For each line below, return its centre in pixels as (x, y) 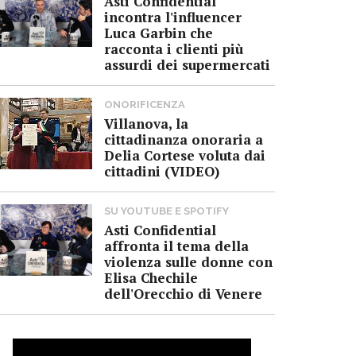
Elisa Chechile (151, 277)
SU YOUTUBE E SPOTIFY (166, 211)
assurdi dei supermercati (187, 64)
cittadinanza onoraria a (184, 139)
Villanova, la (146, 123)
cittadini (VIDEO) (162, 171)
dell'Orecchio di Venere (183, 293)
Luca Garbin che (159, 33)
